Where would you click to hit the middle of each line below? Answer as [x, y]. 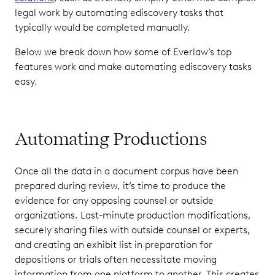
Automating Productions [111, 139]
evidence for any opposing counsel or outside [114, 200]
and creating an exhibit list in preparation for [114, 245]
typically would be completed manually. [103, 27]
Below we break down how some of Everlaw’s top [123, 52]
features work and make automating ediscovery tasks [133, 67]
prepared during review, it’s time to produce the [120, 186]
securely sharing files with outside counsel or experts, [133, 230]
